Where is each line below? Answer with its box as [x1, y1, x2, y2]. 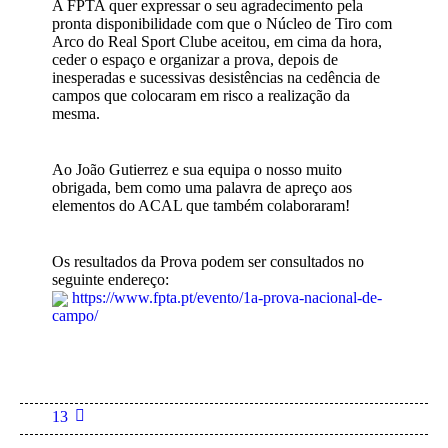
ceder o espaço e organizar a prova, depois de [52, 51, 338, 69]
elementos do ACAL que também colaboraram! [52, 197, 350, 215]
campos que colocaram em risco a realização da [52, 87, 350, 105]
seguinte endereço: [52, 271, 169, 289]
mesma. [52, 105, 100, 123]
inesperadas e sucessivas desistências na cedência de [52, 69, 380, 87]
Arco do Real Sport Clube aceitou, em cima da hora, [52, 33, 382, 51]
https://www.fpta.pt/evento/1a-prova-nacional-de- [72, 289, 382, 307]
